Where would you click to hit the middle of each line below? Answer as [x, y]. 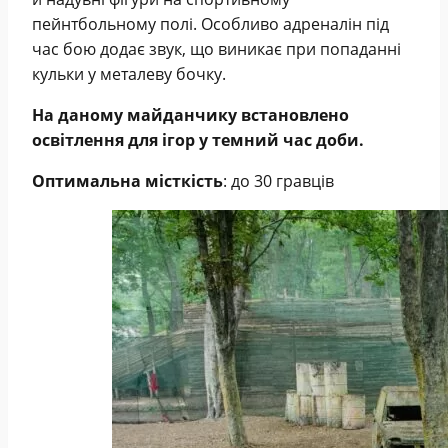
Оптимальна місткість [127, 181]
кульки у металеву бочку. [129, 74]
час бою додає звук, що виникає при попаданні [216, 49]
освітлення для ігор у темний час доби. [198, 140]
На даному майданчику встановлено [190, 115]
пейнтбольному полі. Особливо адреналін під [210, 24]
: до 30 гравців [278, 181]
